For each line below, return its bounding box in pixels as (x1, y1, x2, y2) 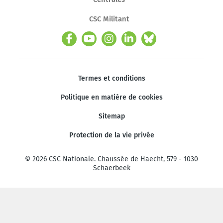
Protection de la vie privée (69, 131, 154, 139)
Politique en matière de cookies (60, 93, 163, 102)
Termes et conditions (78, 74, 145, 83)
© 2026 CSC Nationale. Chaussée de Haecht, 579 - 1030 (25, 155, 198, 163)
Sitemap (98, 112, 125, 120)
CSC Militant (89, 14, 129, 23)
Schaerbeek (93, 164, 130, 172)
